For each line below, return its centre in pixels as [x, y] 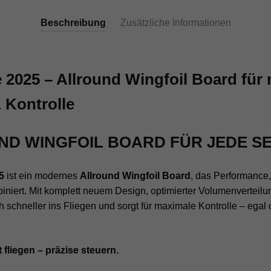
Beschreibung [73, 22]
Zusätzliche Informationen [175, 22]
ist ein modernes [42, 176]
